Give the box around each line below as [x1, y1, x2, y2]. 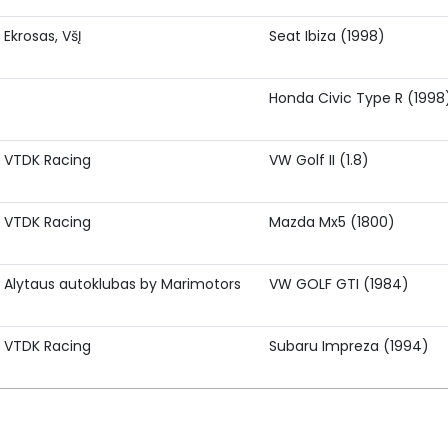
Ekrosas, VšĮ [4, 26, 81, 46]
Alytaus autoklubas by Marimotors [4, 274, 241, 294]
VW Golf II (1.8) [269, 150, 369, 170]
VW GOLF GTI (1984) [269, 274, 409, 294]
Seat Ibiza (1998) [269, 26, 385, 46]
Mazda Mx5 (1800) [269, 212, 395, 232]
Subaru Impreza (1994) [269, 336, 429, 356]
